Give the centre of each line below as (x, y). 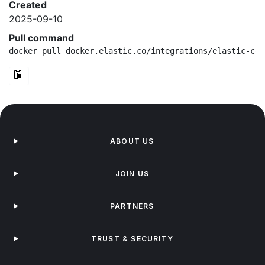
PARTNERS (132, 206)
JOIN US (132, 174)
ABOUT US (132, 141)
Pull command (41, 38)
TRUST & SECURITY (132, 239)
